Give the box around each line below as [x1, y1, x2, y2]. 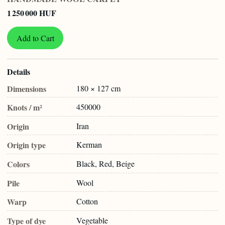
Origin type [7, 139, 46, 151]
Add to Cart [16, 32, 54, 43]
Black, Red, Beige [76, 158, 135, 169]
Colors [7, 158, 30, 170]
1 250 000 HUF [7, 7, 56, 19]
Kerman [76, 139, 102, 150]
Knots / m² [7, 101, 42, 114]
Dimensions [7, 82, 46, 94]
